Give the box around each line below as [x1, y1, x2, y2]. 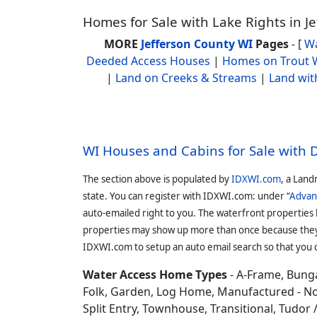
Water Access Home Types [83, 267, 227, 282]
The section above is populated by [83, 173, 231, 185]
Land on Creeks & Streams [115, 70, 257, 86]
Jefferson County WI [141, 36, 253, 52]
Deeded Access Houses [86, 53, 210, 69]
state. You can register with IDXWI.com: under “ [83, 190, 289, 202]
